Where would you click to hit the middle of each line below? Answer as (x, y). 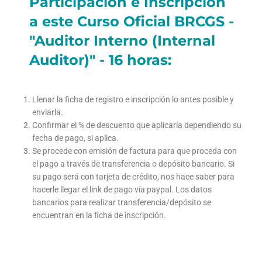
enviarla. (48, 112)
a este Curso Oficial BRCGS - (132, 21)
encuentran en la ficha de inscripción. (99, 215)
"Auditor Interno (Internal (122, 40)
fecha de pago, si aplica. (75, 138)
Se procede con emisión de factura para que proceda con (135, 151)
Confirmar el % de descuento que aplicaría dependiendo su (137, 125)
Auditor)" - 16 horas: (100, 60)
